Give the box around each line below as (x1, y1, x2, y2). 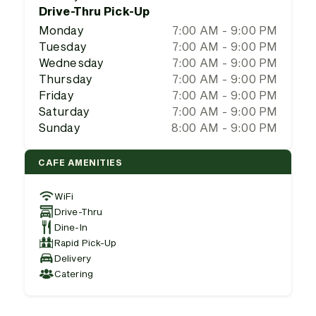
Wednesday (39, 56, 104, 69)
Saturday (39, 104, 90, 118)
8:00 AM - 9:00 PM (171, 121, 277, 134)
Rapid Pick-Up (54, 236, 117, 248)
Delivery (54, 252, 91, 264)
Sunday (39, 121, 80, 134)
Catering (54, 267, 93, 279)
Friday (39, 88, 74, 102)
